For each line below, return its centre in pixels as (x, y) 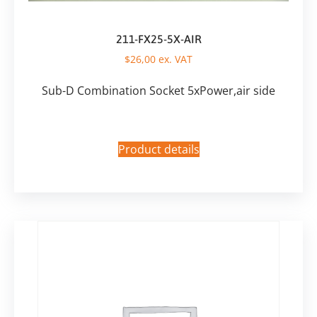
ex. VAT (174, 59)
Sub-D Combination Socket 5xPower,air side (158, 91)
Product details (158, 149)
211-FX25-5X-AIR (158, 39)
